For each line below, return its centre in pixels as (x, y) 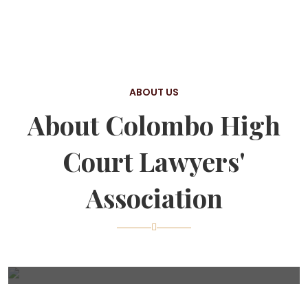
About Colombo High (154, 125)
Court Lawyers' (154, 161)
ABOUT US (154, 92)
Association (154, 198)
